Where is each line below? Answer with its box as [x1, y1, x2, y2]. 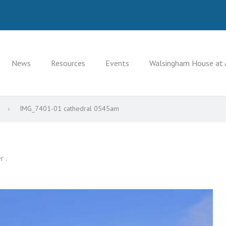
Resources [51, 58, 85, 68]
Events [105, 58, 129, 68]
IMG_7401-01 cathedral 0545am [20, 103, 120, 113]
